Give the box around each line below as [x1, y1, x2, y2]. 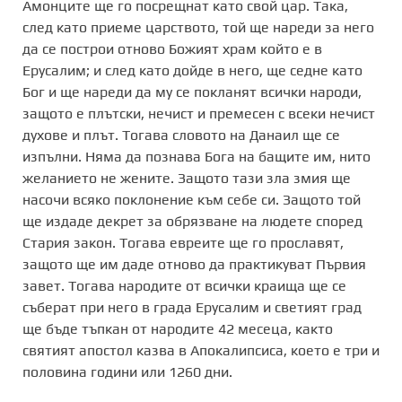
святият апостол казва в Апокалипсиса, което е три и [22, 341, 380, 359]
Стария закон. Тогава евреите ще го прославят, [22, 233, 344, 251]
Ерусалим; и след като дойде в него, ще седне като [22, 61, 363, 79]
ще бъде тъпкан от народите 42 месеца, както [22, 319, 333, 337]
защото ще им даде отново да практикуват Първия [22, 255, 366, 273]
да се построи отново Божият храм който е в [22, 39, 322, 57]
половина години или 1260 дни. [22, 363, 232, 380]
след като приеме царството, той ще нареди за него [22, 18, 374, 36]
